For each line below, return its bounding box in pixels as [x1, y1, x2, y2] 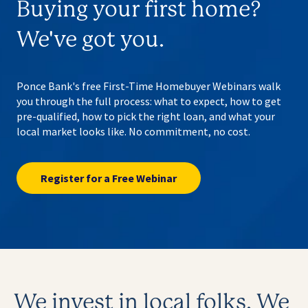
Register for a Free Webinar [41, 170, 177, 185]
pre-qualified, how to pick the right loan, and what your [16, 109, 275, 124]
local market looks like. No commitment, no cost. [16, 124, 250, 139]
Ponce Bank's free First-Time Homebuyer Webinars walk [16, 79, 280, 93]
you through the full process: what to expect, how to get [16, 94, 281, 109]
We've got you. [16, 29, 164, 52]
